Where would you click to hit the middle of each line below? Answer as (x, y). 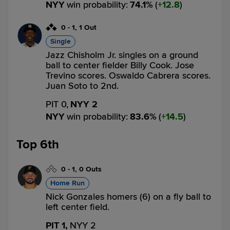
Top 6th (38, 145)
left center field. (78, 207)
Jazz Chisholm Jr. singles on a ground (122, 55)
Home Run (68, 183)
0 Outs (90, 169)
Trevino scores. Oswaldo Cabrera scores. (128, 75)
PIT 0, (57, 104)
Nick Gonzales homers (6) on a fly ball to (128, 197)
